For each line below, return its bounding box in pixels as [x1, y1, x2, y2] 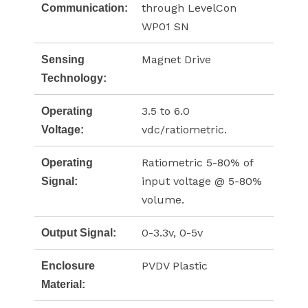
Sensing [41, 54, 85, 66]
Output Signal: [41, 227, 116, 239]
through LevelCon [142, 1, 236, 15]
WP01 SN [142, 20, 189, 34]
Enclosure [41, 260, 95, 272]
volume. [142, 193, 184, 207]
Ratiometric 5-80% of [142, 156, 254, 170]
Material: [41, 278, 85, 291]
